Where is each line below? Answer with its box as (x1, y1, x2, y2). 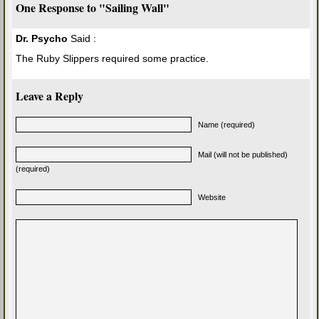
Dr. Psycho (16, 33, 68, 45)
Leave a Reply (16, 88, 83, 105)
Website (198, 193, 226, 202)
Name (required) (198, 120, 255, 130)
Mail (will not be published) (198, 150, 288, 159)
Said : (68, 33, 96, 45)
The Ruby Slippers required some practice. (16, 53, 209, 65)
